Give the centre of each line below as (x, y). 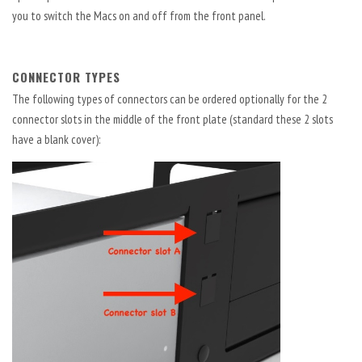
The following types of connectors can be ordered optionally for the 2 (170, 99)
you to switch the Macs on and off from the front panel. (139, 16)
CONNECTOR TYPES (66, 77)
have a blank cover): (56, 139)
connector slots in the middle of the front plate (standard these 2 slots (173, 119)
